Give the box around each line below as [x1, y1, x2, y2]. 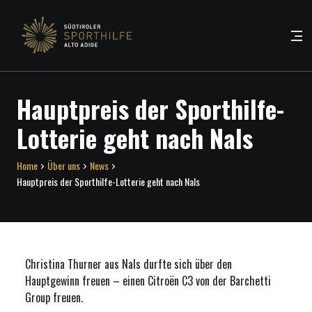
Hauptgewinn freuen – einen [25, 272, 148, 289]
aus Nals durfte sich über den [102, 256, 232, 272]
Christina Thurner [25, 256, 102, 272]
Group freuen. [25, 289, 83, 306]
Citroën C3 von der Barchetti [148, 272, 271, 289]
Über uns [47, 158, 80, 173]
